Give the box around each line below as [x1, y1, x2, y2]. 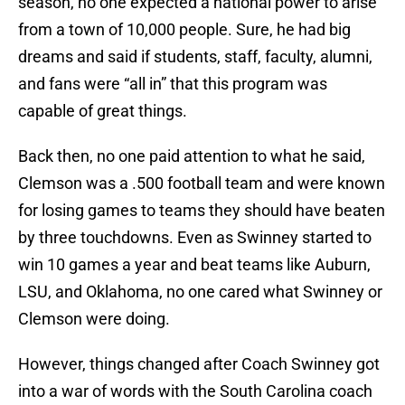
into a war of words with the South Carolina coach [18, 381, 372, 401]
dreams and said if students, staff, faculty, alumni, [18, 47, 372, 67]
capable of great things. [18, 101, 187, 121]
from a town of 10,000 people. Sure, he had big [18, 20, 351, 40]
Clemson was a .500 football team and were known [18, 174, 385, 193]
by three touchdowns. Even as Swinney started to [18, 228, 372, 248]
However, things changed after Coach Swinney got [18, 354, 380, 374]
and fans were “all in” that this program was [18, 74, 327, 94]
